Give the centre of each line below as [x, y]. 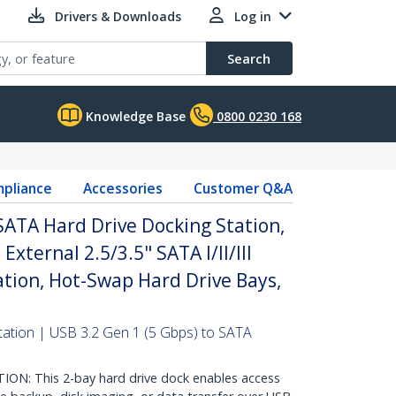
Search [249, 58]
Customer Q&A [243, 188]
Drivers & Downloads [118, 16]
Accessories [122, 188]
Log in [253, 16]
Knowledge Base [134, 116]
